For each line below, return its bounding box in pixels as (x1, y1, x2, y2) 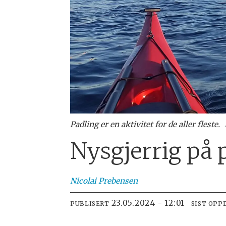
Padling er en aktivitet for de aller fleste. (70, 119, 220, 129)
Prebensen (98, 176, 138, 186)
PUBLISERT (70, 200, 109, 208)
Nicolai (70, 176, 97, 186)
